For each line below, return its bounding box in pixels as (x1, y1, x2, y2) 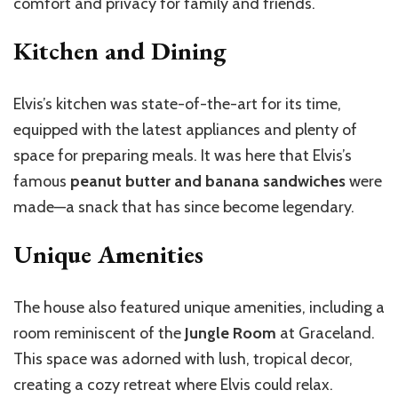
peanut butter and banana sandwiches (70, 171, 346, 191)
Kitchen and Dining (13, 34, 227, 67)
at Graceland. (276, 322, 375, 343)
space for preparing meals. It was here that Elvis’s (13, 145, 352, 165)
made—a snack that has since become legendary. (13, 196, 354, 217)
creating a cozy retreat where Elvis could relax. (13, 374, 333, 394)
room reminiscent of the (13, 322, 185, 343)
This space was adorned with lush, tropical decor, (13, 348, 353, 369)
